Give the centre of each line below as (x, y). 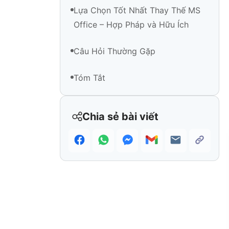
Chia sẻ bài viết (120, 117)
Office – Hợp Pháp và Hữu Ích (131, 25)
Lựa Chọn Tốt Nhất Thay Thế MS (137, 10)
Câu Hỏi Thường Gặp (114, 51)
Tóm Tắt (89, 78)
